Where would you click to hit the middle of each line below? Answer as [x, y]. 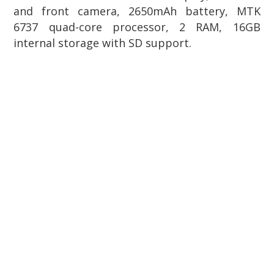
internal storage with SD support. [103, 43]
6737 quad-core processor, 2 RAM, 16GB [137, 27]
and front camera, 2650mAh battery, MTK [137, 11]
